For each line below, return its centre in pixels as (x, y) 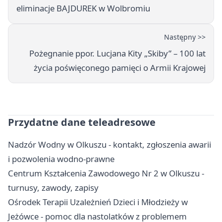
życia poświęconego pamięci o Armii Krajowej (120, 68)
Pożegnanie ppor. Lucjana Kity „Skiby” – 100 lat (117, 54)
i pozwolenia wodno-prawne (61, 159)
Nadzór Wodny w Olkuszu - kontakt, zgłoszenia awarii (110, 145)
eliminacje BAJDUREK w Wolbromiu (83, 8)
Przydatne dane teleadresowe (82, 122)
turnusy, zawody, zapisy (53, 188)
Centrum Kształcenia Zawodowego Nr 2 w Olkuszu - (106, 173)
